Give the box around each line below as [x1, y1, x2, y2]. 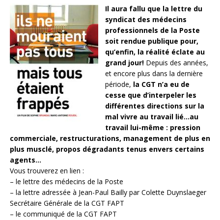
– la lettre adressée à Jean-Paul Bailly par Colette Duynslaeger [10, 188, 206, 197]
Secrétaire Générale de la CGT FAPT [10, 198, 124, 208]
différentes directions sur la [105, 101, 204, 111]
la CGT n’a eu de [133, 80, 190, 89]
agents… [10, 155, 41, 165]
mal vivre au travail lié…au [105, 112, 198, 122]
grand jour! [105, 58, 144, 68]
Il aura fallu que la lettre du [105, 4, 202, 14]
